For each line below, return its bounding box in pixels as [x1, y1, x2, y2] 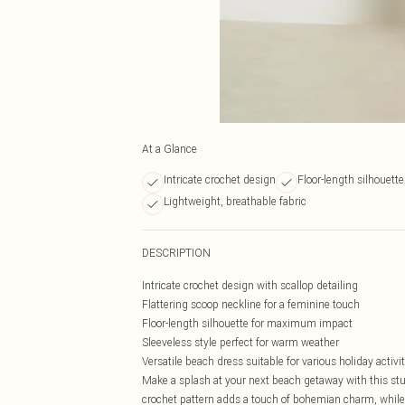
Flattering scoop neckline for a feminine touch [142, 297, 360, 311]
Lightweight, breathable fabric [164, 194, 306, 208]
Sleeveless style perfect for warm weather [142, 335, 339, 349]
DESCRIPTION [142, 246, 211, 259]
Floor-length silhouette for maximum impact [142, 316, 353, 330]
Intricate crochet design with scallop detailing [142, 278, 358, 292]
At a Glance [142, 142, 197, 155]
